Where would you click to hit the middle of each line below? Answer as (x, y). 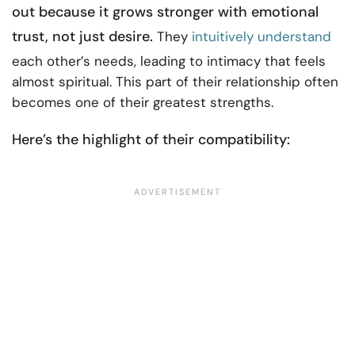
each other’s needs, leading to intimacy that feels (169, 61)
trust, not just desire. (82, 37)
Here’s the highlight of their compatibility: (151, 140)
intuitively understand (261, 37)
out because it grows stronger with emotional (165, 12)
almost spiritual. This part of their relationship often (175, 82)
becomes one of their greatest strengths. (143, 103)
